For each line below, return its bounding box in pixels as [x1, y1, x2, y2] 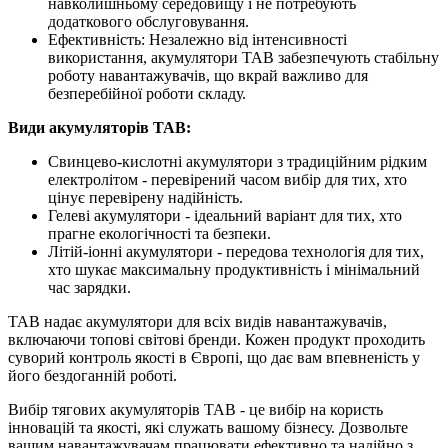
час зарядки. [48, 278, 131, 296]
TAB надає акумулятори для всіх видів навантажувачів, [8, 312, 387, 330]
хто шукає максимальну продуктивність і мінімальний [48, 260, 420, 278]
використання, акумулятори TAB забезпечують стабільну [48, 48, 439, 66]
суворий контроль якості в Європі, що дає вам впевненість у [8, 348, 420, 366]
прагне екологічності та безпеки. [48, 224, 271, 242]
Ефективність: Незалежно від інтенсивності [48, 30, 347, 48]
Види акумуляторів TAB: [8, 118, 191, 136]
